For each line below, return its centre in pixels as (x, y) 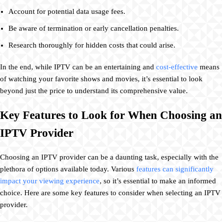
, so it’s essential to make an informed (158, 181)
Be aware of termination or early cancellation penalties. (94, 28)
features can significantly (175, 169)
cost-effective (177, 67)
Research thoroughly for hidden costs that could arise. (92, 45)
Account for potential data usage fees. (67, 11)
